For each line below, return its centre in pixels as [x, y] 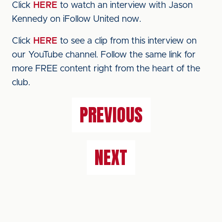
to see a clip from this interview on [127, 41]
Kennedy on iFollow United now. [77, 19]
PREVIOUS [111, 115]
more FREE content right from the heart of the [106, 69]
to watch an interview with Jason [125, 5]
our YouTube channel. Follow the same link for [104, 55]
